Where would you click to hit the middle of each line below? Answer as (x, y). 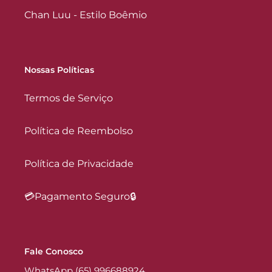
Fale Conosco (54, 252)
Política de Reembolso (79, 131)
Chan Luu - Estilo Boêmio (86, 15)
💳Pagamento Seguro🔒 (80, 197)
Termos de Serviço (69, 98)
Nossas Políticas (59, 70)
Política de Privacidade (79, 164)
